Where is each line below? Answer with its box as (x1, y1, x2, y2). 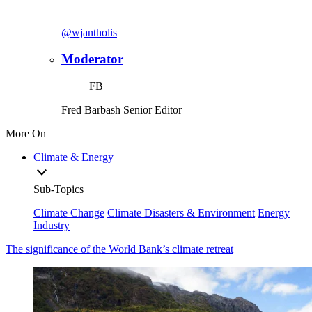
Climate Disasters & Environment (107, 207, 255, 219)
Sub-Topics (33, 183, 84, 196)
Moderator (61, 52, 123, 67)
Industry (33, 219, 70, 232)
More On (6, 127, 46, 140)
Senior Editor (123, 104, 182, 116)
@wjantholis (61, 26, 117, 38)
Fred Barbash (61, 104, 120, 116)
